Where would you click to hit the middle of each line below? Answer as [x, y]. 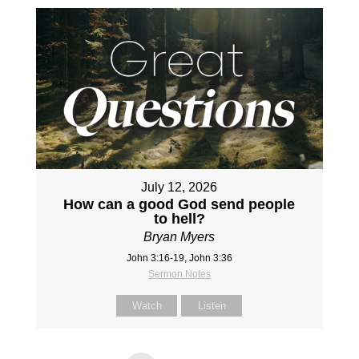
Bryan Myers [179, 237]
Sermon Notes [179, 274]
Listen [212, 306]
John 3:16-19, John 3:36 [179, 258]
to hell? [179, 219]
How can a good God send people [179, 205]
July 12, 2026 [179, 188]
